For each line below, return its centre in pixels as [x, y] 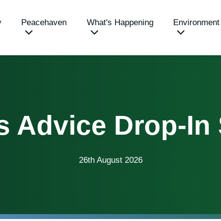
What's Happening [120, 23]
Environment [196, 23]
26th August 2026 [110, 160]
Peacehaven [44, 23]
